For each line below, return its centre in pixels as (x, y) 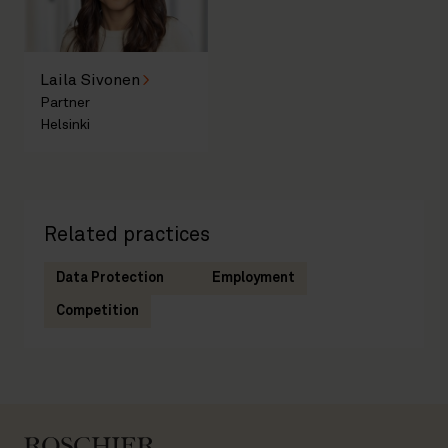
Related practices (127, 234)
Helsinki (65, 124)
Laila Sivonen (90, 79)
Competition (97, 310)
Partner (65, 102)
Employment (253, 277)
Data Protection (110, 277)
